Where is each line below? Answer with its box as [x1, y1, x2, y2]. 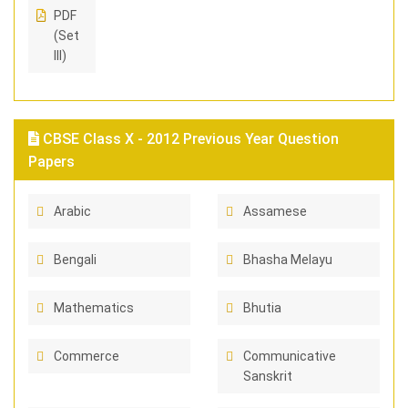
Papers [28, 153, 75, 170]
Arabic [54, 204, 91, 219]
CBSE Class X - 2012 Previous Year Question [39, 130, 339, 148]
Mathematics [54, 301, 134, 315]
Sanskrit [243, 369, 292, 383]
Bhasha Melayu [243, 252, 332, 267]
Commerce [54, 349, 119, 363]
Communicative [243, 349, 336, 363]
